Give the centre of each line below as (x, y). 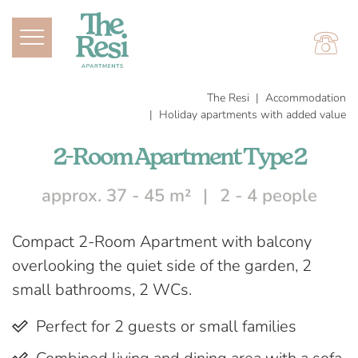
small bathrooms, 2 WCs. (102, 290)
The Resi (228, 98)
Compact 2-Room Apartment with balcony (162, 242)
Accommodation (306, 98)
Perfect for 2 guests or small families (166, 326)
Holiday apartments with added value (253, 115)
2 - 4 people (268, 196)
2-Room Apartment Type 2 (179, 157)
